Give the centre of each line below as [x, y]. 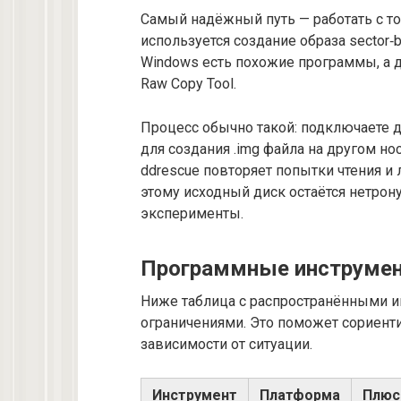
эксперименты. [192, 213]
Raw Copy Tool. [188, 83]
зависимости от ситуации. [226, 344]
